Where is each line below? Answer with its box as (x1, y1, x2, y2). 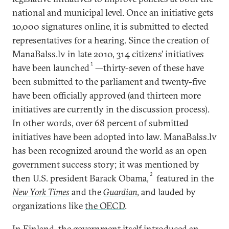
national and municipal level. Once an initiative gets (12, 7, 214, 18)
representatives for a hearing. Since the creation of (12, 34, 209, 46)
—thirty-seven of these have (95, 62, 204, 74)
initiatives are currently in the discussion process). (12, 103, 210, 115)
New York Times (12, 186, 70, 198)
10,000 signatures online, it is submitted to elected (12, 20, 209, 32)
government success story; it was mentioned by (12, 158, 199, 170)
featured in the (154, 172, 214, 184)
